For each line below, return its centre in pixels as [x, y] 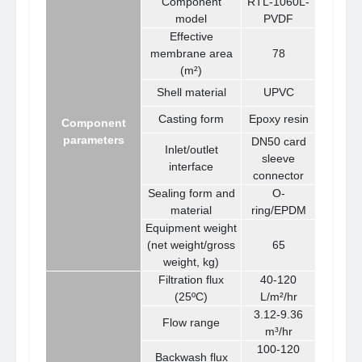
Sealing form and [191, 194]
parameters [93, 140]
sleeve [279, 159]
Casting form [192, 119]
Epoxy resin [278, 119]
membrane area [191, 54]
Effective [191, 37]
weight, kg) [192, 262]
